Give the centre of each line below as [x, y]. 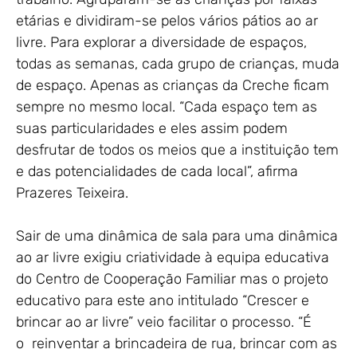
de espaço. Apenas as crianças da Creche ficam [173, 85]
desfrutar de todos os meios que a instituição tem [177, 149]
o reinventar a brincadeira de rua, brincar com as [177, 343]
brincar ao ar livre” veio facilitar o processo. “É [164, 322]
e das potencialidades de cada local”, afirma [157, 171]
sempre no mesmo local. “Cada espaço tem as [167, 106]
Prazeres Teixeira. [72, 192]
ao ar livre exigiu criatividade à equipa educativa [173, 257]
